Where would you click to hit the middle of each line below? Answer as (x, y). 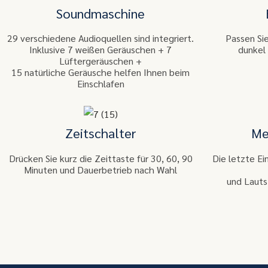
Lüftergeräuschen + (100, 61)
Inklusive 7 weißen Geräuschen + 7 (100, 50)
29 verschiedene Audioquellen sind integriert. (100, 38)
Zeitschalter (100, 133)
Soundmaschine (100, 13)
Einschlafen (100, 84)
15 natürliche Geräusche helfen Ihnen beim (100, 72)
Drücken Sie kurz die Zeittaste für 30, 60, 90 (100, 158)
